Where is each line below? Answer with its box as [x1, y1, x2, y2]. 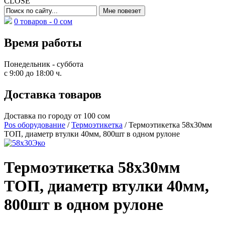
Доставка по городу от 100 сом [4, 111, 110, 120]
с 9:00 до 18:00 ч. [4, 68, 62, 77]
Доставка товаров [4, 87, 101, 101]
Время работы [4, 36, 82, 49]
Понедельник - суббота [4, 59, 83, 68]
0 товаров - [14, 17, 54, 26]
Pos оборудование [4, 120, 65, 129]
